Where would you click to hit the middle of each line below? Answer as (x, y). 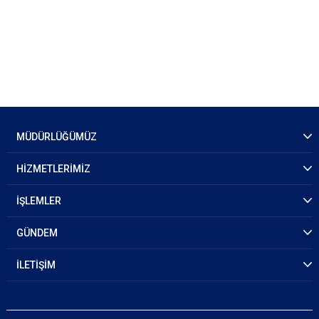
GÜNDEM (37, 233)
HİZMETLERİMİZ (53, 169)
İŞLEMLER (39, 201)
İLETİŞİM (36, 265)
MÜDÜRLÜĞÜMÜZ (57, 137)
